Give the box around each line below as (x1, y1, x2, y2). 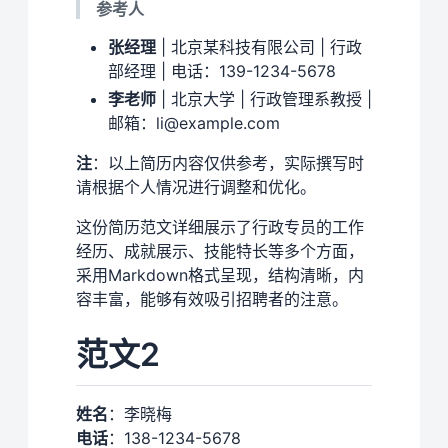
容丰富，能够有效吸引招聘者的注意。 (76, 289, 348, 310)
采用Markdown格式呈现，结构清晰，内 (76, 265, 364, 286)
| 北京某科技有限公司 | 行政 (156, 37, 362, 58)
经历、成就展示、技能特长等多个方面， (76, 241, 364, 262)
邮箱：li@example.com (108, 113, 280, 134)
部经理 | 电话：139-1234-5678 (108, 61, 336, 82)
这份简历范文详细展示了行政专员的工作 (76, 217, 364, 238)
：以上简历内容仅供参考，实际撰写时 (92, 153, 364, 174)
